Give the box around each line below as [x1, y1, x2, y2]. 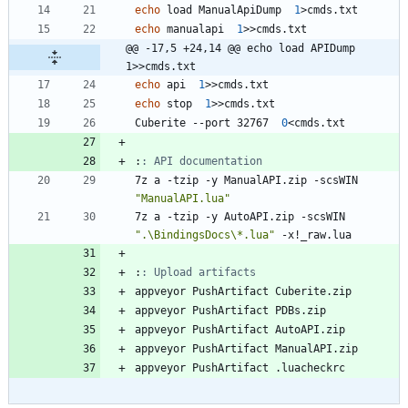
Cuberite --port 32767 [135, 116, 281, 129]
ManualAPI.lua [141, 191, 224, 205]
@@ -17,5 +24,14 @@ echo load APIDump [126, 41, 355, 55]
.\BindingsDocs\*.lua [141, 228, 269, 241]
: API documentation [141, 154, 262, 168]
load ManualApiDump [160, 3, 294, 16]
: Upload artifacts [141, 265, 256, 279]
